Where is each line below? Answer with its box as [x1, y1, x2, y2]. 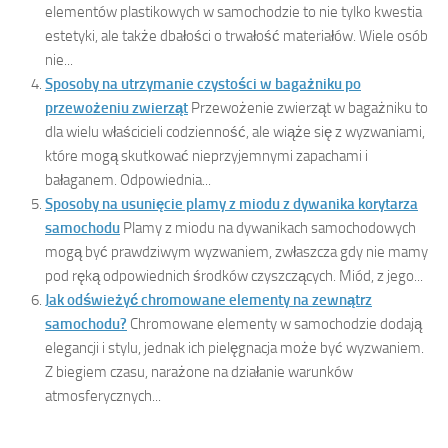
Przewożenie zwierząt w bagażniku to [191, 99, 428, 118]
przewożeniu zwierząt [45, 99, 188, 118]
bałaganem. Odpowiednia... [45, 171, 211, 190]
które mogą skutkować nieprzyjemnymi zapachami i [45, 147, 368, 166]
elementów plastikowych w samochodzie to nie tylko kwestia [45, 3, 422, 22]
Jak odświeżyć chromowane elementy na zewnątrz [45, 291, 372, 310]
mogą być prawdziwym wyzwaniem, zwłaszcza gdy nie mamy [45, 243, 428, 262]
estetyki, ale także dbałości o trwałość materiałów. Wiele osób [45, 27, 428, 46]
